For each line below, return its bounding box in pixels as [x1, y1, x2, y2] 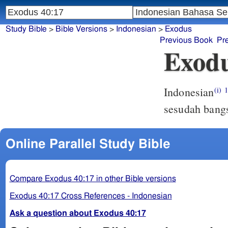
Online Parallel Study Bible [5, 137, 170, 151]
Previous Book [160, 36, 213, 45]
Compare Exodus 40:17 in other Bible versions [9, 174, 176, 183]
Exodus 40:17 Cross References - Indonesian [9, 191, 172, 200]
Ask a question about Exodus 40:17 [9, 209, 146, 217]
